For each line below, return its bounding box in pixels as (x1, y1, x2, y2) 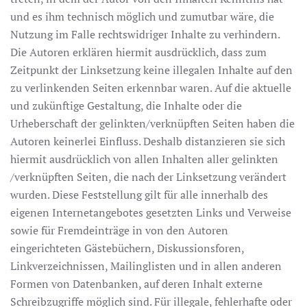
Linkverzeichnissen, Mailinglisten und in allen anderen (10, 258, 282, 273)
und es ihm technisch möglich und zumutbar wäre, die (10, 9, 274, 24)
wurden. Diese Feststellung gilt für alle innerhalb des (10, 187, 268, 202)
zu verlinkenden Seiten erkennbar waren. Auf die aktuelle (10, 80, 291, 95)
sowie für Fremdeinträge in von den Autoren (10, 223, 228, 238)
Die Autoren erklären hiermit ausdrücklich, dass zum (10, 45, 267, 60)
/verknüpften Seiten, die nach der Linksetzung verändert (10, 169, 286, 184)
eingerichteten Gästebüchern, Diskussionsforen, (10, 241, 244, 256)
